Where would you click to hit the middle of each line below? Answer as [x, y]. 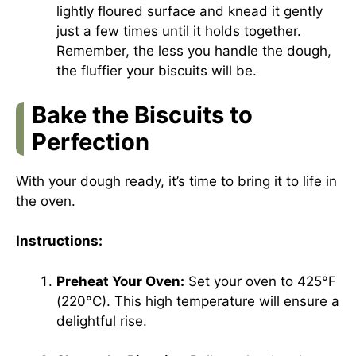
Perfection [91, 141]
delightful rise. [102, 321]
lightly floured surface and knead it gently [190, 11]
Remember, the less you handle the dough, [194, 51]
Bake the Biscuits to [142, 114]
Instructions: [59, 241]
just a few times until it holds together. [179, 31]
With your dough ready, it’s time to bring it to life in [176, 181]
